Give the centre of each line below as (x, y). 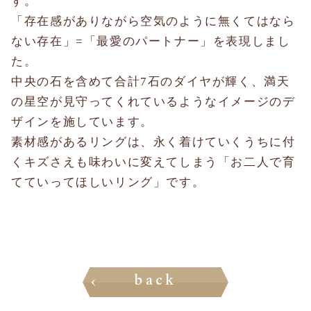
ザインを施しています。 (82, 121)
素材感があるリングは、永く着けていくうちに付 (153, 142)
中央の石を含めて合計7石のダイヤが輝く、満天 (151, 81)
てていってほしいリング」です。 (108, 182)
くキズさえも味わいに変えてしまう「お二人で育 (153, 162)
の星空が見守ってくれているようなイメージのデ (153, 101)
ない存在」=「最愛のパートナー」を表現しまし (151, 41)
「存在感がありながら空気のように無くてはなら (153, 21)
